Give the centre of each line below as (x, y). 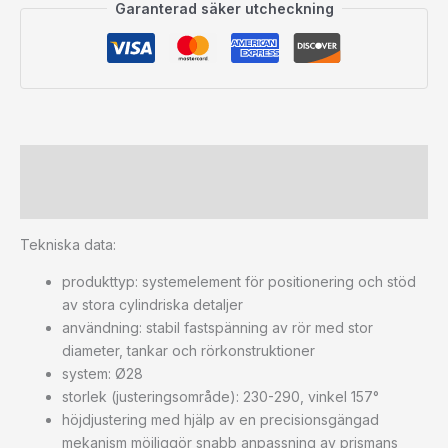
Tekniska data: (68, 244)
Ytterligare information (101, 200)
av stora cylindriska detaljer (152, 304)
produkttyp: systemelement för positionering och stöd (239, 281)
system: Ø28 (102, 373)
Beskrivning (61, 163)
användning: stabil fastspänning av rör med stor (217, 327)
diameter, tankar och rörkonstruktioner (188, 350)
